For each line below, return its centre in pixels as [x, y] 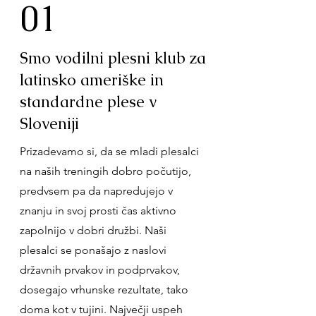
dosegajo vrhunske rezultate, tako [104, 290]
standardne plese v [88, 102]
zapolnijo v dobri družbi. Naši [93, 230]
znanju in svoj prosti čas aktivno [98, 211]
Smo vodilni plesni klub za [113, 58]
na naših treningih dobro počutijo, [105, 171]
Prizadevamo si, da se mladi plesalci [109, 151]
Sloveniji [49, 124]
